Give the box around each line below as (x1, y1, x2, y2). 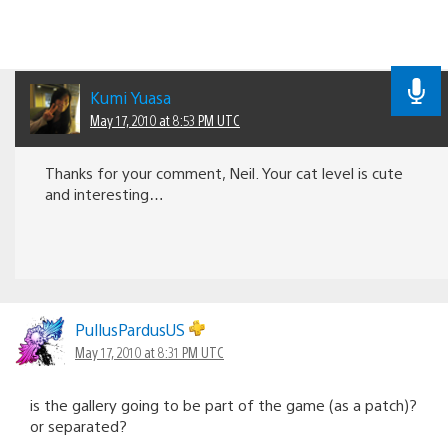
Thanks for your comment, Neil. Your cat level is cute (45, 162, 403, 182)
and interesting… (45, 183, 164, 203)
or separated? (30, 415, 127, 435)
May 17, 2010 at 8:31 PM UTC (75, 342, 224, 361)
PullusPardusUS (75, 318, 189, 340)
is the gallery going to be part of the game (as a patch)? (30, 394, 417, 414)
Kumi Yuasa (90, 86, 171, 108)
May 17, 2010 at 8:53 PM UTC (90, 110, 240, 129)
